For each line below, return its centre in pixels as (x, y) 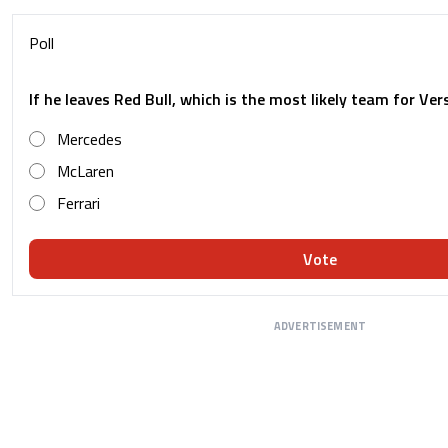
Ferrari (78, 203)
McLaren (85, 171)
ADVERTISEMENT (320, 326)
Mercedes (89, 139)
